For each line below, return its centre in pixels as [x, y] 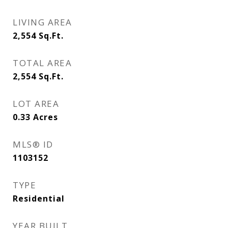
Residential [39, 198]
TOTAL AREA [42, 63]
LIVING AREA [42, 22]
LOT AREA [36, 104]
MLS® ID [33, 144]
